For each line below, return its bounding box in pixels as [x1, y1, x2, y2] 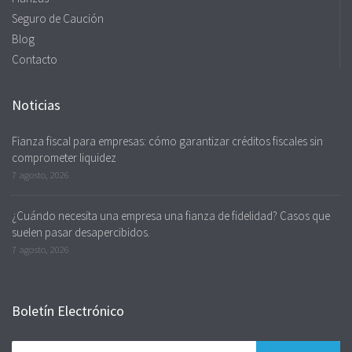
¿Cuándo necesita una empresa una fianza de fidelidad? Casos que [12, 208, 330, 224]
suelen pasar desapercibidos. [12, 225, 150, 240]
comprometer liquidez [12, 150, 116, 166]
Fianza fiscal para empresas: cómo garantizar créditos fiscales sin [12, 134, 323, 149]
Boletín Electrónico [12, 302, 124, 321]
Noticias [12, 96, 60, 115]
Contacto [12, 52, 57, 68]
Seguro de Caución [12, 11, 104, 27]
